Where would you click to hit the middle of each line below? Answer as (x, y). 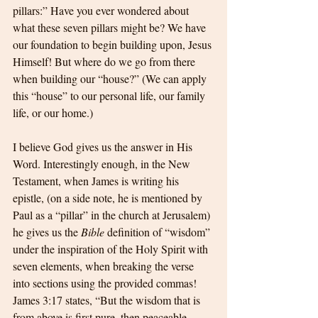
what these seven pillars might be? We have (111, 28)
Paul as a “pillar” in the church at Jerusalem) (113, 215)
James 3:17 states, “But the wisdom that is (108, 300)
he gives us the (47, 232)
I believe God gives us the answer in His (104, 147)
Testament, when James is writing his (97, 181)
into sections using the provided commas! (106, 283)
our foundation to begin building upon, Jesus (114, 45)
